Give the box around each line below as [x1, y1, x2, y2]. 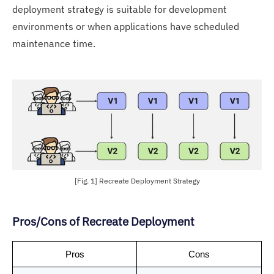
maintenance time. [12, 37, 95, 50]
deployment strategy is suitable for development [12, 2, 227, 15]
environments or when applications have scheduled [12, 20, 239, 32]
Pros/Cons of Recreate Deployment [12, 213, 197, 229]
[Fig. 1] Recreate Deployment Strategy [74, 176, 200, 186]
